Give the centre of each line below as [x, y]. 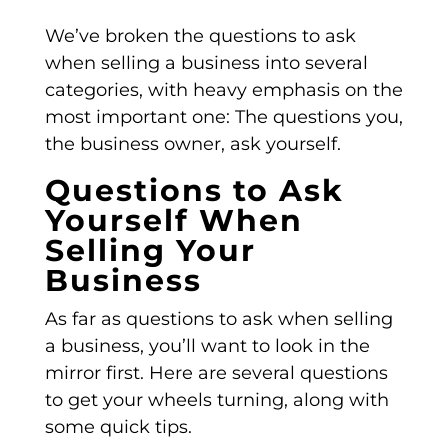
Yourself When [173, 221]
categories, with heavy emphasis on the [223, 90]
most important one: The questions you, [223, 117]
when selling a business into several [206, 63]
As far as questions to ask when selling [218, 319]
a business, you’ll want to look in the [207, 346]
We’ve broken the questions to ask [200, 36]
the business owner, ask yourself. [192, 144]
